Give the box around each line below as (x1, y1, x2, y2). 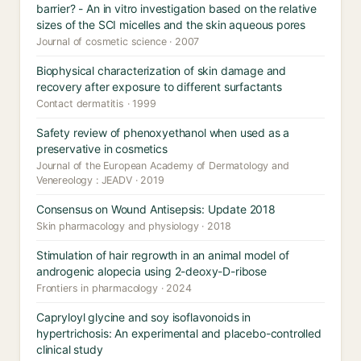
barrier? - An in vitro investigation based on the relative (36, 2, 317, 15)
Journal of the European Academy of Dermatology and (36, 160, 289, 172)
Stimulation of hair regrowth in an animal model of (36, 248, 289, 262)
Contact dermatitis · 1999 (36, 98, 156, 110)
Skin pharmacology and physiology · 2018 (36, 220, 231, 232)
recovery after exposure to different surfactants (36, 80, 282, 93)
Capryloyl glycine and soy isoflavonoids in (36, 310, 251, 324)
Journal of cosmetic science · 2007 (36, 35, 200, 48)
